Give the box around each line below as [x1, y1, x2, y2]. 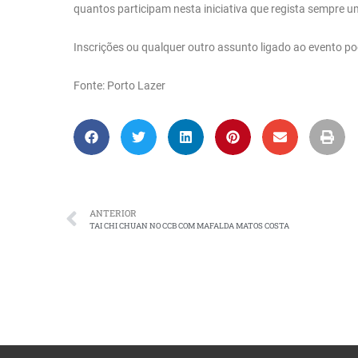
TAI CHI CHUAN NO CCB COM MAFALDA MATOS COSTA [89, 220, 289, 231]
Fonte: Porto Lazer [74, 78, 165, 92]
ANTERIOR [89, 206, 137, 219]
